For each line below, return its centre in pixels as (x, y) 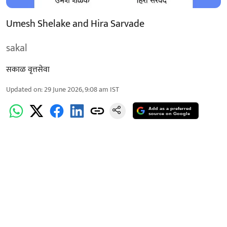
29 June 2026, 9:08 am (76, 89)
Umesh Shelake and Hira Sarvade (75, 24)
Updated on (24, 89)
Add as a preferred (170, 109)
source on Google (169, 114)
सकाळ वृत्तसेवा (28, 69)
